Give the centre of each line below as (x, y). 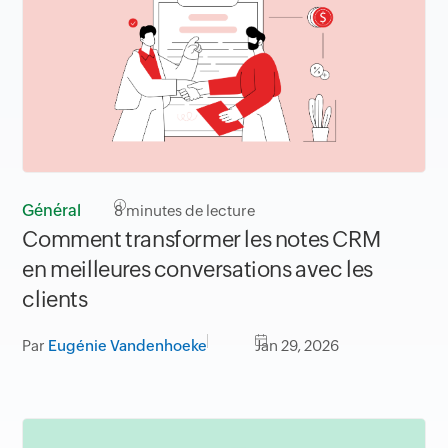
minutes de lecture (189, 211)
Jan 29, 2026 (297, 346)
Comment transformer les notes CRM (201, 240)
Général (52, 211)
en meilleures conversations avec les (197, 270)
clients (55, 300)
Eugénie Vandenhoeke (128, 346)
